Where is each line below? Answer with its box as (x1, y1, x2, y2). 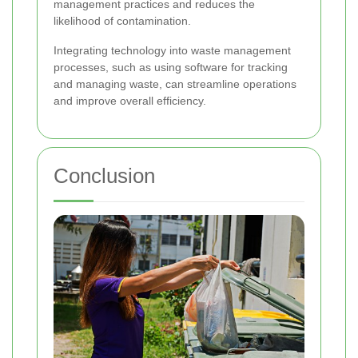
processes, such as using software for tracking (54, 60, 288, 74)
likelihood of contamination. (54, 14, 191, 27)
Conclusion (54, 163, 155, 188)
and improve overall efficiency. (54, 93, 206, 107)
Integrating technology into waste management (54, 43, 291, 57)
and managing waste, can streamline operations (54, 77, 296, 90)
